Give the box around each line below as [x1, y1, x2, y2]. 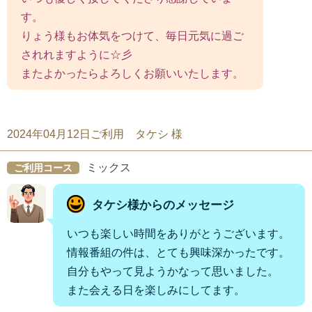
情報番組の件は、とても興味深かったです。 [67, 246, 290, 258]
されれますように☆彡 [21, 48, 132, 61]
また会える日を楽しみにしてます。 [67, 283, 245, 296]
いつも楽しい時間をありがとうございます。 [67, 227, 290, 240]
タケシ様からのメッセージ [92, 198, 234, 212]
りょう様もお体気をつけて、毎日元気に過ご [21, 29, 244, 42]
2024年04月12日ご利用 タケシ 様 [7, 127, 182, 140]
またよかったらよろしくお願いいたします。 [21, 67, 244, 79]
